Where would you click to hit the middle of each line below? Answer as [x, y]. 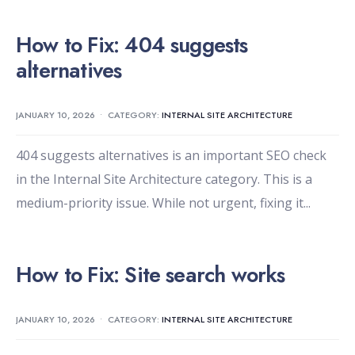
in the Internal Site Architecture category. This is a [164, 179]
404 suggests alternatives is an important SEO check [171, 156]
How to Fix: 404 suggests [132, 45]
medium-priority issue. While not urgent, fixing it [160, 203]
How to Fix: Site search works [151, 275]
